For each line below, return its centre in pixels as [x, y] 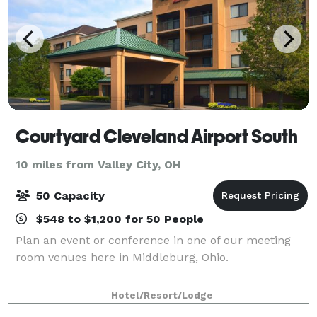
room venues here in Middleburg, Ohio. [122, 257]
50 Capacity [69, 195]
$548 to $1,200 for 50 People [118, 219]
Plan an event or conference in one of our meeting [153, 240]
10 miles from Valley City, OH [98, 164]
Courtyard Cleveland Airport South [157, 136]
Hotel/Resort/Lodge [162, 295]
